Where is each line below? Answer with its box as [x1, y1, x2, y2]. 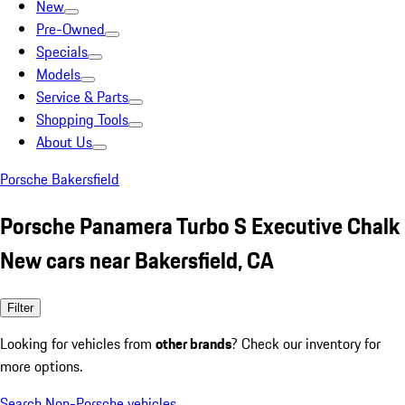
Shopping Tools [36, 108, 128, 130]
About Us [36, 131, 92, 153]
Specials [36, 41, 88, 62]
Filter [7, 300, 33, 315]
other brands [155, 332, 231, 354]
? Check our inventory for [231, 332, 381, 354]
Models [36, 63, 80, 85]
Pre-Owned [36, 18, 105, 40]
